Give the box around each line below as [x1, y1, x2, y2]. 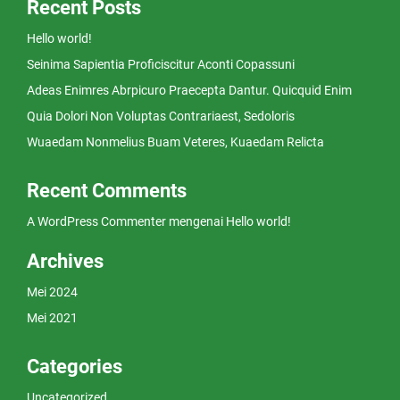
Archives [27, 249, 104, 272]
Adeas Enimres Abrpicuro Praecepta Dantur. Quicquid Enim [27, 82, 352, 97]
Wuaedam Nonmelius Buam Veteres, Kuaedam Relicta [27, 134, 324, 149]
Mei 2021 [27, 310, 78, 325]
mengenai [166, 213, 226, 229]
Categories [27, 354, 122, 378]
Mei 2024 [27, 284, 78, 299]
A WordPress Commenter [27, 213, 166, 229]
